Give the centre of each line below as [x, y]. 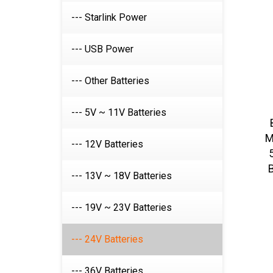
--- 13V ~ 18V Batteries [122, 176]
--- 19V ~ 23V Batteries [122, 207]
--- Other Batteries [110, 81]
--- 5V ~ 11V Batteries [119, 112]
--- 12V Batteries [107, 144]
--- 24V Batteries [107, 239]
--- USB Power [102, 49]
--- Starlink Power [109, 17]
